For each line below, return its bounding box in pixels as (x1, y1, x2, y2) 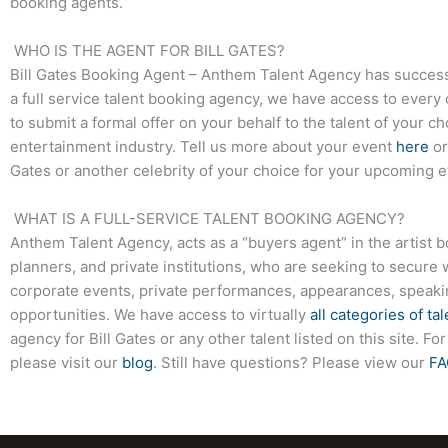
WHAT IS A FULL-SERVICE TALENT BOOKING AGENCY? (10, 209, 405, 229)
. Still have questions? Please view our (153, 353, 429, 373)
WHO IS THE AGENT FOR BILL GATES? (10, 41, 285, 61)
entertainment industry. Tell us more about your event (10, 137, 396, 157)
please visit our (10, 353, 122, 373)
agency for (10, 329, 89, 349)
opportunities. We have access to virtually (10, 305, 310, 325)
